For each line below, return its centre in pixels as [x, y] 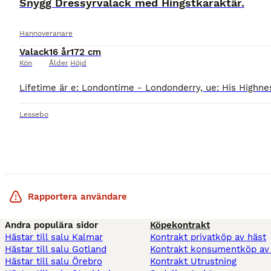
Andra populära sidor [51, 225]
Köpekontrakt [180, 225]
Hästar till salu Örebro [54, 262]
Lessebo [34, 115]
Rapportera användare [77, 197]
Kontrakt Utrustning [193, 262]
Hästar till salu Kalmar [54, 237]
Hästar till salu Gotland [56, 250]
